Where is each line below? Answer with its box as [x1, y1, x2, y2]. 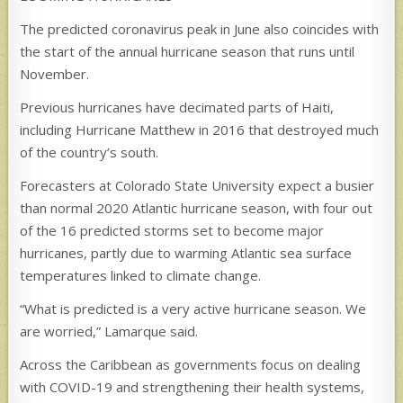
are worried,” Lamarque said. [20, 321, 199, 340]
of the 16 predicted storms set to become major [20, 220, 325, 239]
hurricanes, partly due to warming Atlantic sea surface [20, 243, 353, 262]
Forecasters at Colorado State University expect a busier [20, 175, 375, 194]
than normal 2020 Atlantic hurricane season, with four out [20, 198, 373, 217]
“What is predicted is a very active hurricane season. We [20, 299, 367, 318]
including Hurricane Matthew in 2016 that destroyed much [20, 120, 380, 139]
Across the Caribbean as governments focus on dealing [20, 354, 362, 373]
